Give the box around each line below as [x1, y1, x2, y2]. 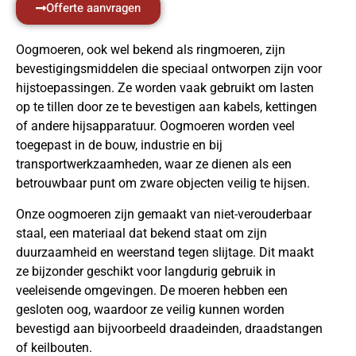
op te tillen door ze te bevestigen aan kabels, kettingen [16, 99, 317, 115]
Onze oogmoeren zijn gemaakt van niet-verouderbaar [16, 206, 311, 222]
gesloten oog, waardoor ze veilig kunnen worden [16, 301, 284, 317]
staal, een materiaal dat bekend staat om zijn [16, 225, 267, 241]
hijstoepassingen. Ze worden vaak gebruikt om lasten [16, 80, 314, 96]
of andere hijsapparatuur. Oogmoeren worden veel [16, 118, 295, 134]
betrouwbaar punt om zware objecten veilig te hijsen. [16, 176, 310, 192]
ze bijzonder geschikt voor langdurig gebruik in [16, 263, 276, 279]
